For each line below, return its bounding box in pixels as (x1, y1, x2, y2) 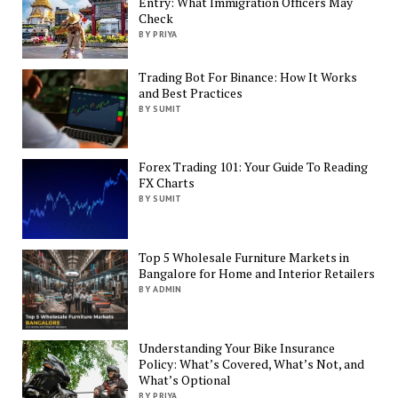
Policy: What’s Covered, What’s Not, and (139, 354, 365, 372)
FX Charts (139, 174, 195, 192)
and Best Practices (139, 84, 243, 101)
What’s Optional (139, 370, 232, 388)
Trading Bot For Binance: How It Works (139, 68, 358, 85)
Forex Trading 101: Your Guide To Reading (139, 158, 369, 176)
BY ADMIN (139, 283, 182, 295)
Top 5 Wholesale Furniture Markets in (139, 248, 350, 266)
